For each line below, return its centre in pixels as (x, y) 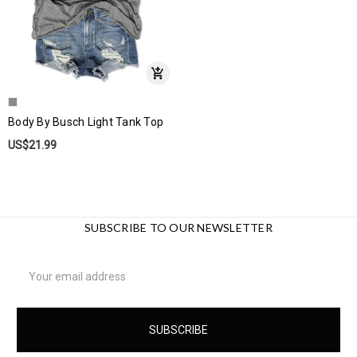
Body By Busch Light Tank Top (86, 122)
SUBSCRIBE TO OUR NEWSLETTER (178, 228)
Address (38, 280)
